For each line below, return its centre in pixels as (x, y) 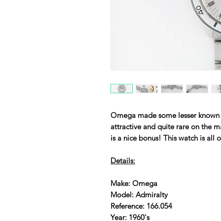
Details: (123, 160)
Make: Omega (134, 183)
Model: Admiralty (139, 194)
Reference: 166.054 (141, 206)
